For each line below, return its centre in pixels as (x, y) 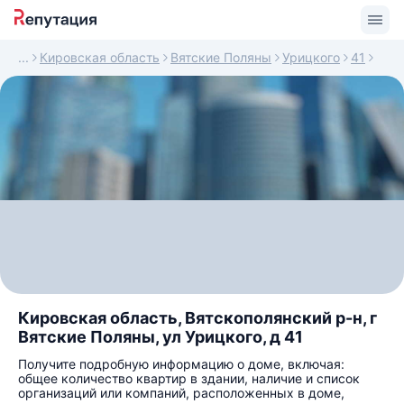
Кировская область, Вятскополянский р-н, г (197, 318)
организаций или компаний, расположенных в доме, (181, 393)
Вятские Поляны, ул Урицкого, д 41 (161, 337)
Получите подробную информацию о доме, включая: (181, 364)
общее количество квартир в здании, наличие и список (189, 378)
